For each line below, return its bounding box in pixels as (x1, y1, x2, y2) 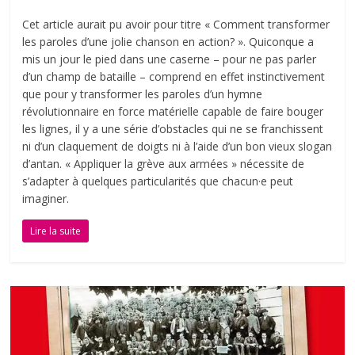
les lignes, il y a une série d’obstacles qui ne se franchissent (22, 121, 324, 137)
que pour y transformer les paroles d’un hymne (22, 86, 263, 102)
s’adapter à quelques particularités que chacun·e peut (22, 174, 294, 189)
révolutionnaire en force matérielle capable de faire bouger (22, 104, 324, 120)
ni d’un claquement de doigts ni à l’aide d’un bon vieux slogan (22, 139, 333, 155)
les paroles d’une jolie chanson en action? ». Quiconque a (22, 34, 315, 50)
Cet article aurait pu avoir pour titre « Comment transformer (22, 17, 330, 32)
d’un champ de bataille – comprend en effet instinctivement (22, 69, 326, 85)
